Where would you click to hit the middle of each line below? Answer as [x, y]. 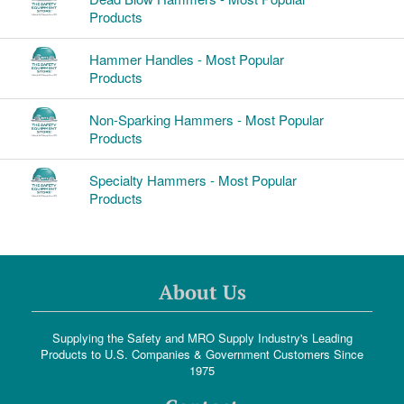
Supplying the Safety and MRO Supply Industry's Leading [202, 338]
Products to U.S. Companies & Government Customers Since [202, 354]
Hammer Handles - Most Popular [186, 60]
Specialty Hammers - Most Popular [193, 180]
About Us [202, 292]
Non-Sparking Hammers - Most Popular [206, 120]
